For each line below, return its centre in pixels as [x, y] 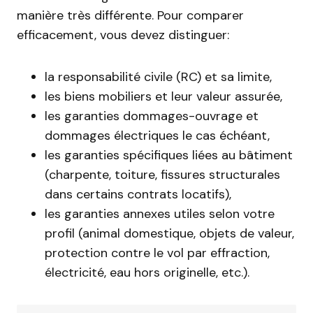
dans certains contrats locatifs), [138, 194]
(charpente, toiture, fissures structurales [162, 175]
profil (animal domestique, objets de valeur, [169, 233]
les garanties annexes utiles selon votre [160, 214]
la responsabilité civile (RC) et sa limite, [158, 77]
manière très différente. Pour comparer [130, 15]
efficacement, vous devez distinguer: [123, 35]
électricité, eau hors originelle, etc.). [147, 272]
